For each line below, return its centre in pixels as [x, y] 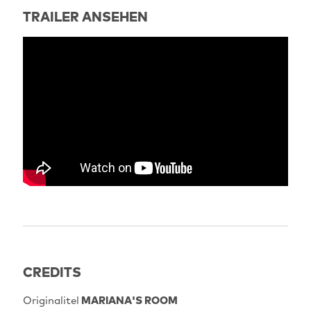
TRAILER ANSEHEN [85, 16]
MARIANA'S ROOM [128, 300]
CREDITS [52, 272]
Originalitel [51, 300]
